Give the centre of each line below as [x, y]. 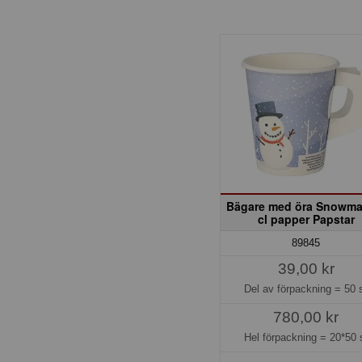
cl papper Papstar [306, 219]
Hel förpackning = [286, 337]
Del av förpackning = [295, 288]
